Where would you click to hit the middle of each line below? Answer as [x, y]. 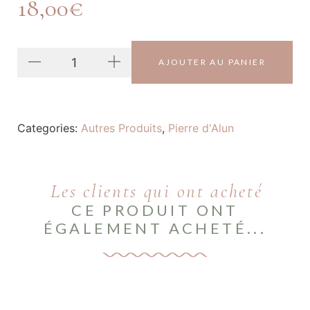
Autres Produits [121, 128]
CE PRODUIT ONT [155, 210]
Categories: [47, 128]
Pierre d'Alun [201, 128]
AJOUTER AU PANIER [212, 62]
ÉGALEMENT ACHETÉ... [155, 228]
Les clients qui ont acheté [157, 192]
